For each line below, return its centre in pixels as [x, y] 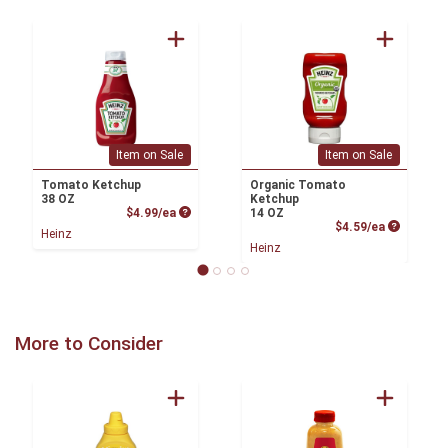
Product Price [218, 211]
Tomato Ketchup [90, 184]
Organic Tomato [297, 184]
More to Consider [89, 344]
